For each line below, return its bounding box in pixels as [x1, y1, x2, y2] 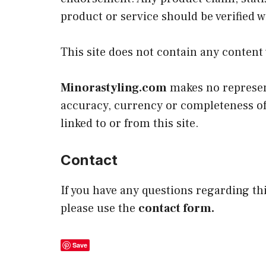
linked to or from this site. [61, 115, 199, 131]
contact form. [138, 200, 214, 216]
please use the [61, 200, 138, 216]
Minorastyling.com [61, 80, 167, 96]
